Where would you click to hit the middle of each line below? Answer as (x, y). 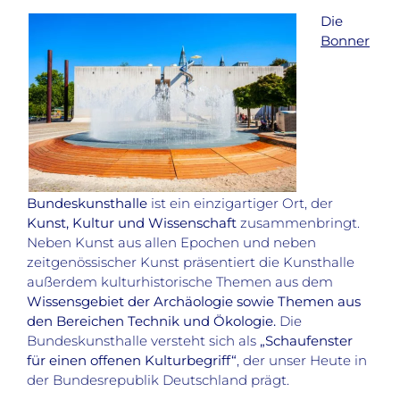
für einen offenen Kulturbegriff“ (132, 360)
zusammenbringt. (298, 222)
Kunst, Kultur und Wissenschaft (132, 222)
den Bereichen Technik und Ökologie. (151, 321)
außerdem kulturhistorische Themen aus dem (180, 281)
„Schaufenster (306, 340)
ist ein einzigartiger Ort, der (240, 203)
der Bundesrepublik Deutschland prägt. (158, 379)
